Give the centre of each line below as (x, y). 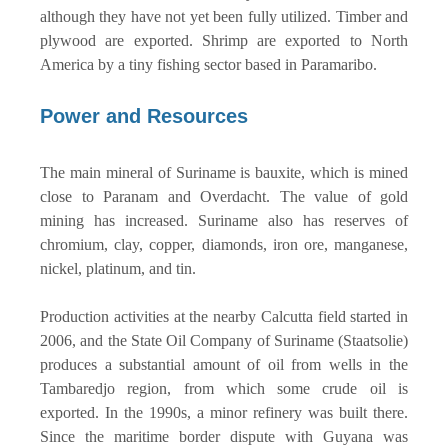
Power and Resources (144, 115)
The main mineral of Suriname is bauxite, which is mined (224, 172)
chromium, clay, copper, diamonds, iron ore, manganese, (224, 244)
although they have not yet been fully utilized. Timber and (224, 16)
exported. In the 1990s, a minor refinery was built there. (224, 412)
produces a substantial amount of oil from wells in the (224, 364)
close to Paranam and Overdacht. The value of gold (224, 196)
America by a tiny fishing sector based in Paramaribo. (210, 64)
